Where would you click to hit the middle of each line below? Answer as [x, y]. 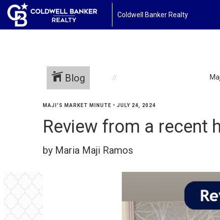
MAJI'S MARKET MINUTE [77, 105]
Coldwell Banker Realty [152, 14]
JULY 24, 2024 [136, 105]
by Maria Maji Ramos [88, 150]
